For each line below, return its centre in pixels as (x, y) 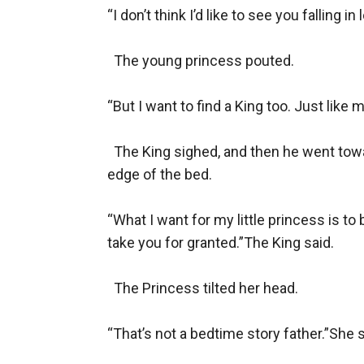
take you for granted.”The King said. (221, 243)
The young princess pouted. (201, 61)
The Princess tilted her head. (203, 288)
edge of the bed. (160, 174)
